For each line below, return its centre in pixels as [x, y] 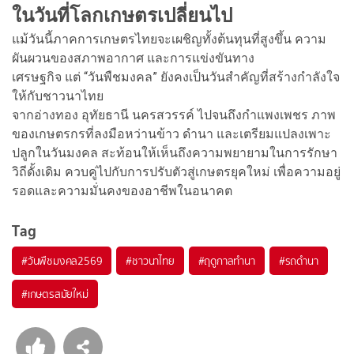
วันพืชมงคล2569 [65, 260]
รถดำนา [301, 260]
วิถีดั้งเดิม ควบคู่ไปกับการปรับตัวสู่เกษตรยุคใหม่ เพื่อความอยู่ [176, 171]
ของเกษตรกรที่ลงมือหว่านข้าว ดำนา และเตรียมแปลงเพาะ [171, 134]
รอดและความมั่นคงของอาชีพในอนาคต [122, 190]
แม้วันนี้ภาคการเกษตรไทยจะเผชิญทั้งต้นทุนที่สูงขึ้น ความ [169, 39]
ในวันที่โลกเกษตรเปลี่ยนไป [122, 15]
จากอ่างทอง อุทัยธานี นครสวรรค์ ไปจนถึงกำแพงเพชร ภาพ [174, 115]
